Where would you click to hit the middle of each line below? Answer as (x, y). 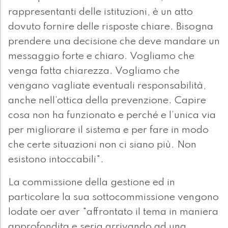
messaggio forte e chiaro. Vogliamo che (101, 57)
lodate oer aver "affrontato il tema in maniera (113, 212)
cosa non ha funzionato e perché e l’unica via (112, 116)
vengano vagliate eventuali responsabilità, (107, 86)
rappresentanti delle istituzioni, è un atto (101, 12)
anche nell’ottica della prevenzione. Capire (107, 101)
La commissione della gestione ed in (92, 183)
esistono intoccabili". (56, 160)
